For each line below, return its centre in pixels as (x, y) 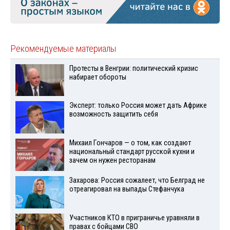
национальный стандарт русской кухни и (132, 152)
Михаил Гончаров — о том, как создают (130, 143)
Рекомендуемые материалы (63, 49)
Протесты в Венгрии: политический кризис (133, 68)
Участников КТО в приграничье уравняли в (134, 218)
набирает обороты (98, 77)
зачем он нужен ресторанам (112, 161)
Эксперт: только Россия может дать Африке (138, 106)
